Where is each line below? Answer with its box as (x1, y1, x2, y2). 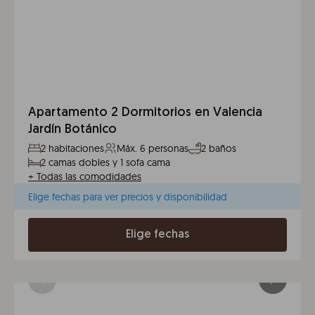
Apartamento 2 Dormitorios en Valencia (28, 106, 262, 120)
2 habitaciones (41, 142, 104, 155)
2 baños (201, 142, 236, 155)
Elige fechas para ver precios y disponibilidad (28, 191, 227, 203)
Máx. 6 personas (117, 142, 188, 155)
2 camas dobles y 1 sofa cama (41, 156, 170, 169)
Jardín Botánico (28, 123, 117, 136)
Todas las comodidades (37, 170, 141, 183)
